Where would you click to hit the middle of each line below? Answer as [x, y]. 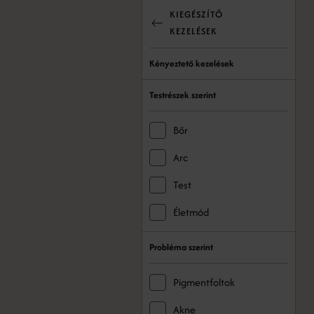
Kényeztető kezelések [192, 63]
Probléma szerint [181, 247]
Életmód [191, 212]
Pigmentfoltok [204, 282]
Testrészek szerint [183, 95]
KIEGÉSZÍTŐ [196, 14]
